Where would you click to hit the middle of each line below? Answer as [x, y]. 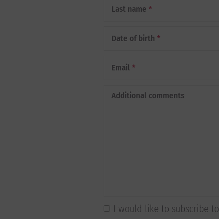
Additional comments [148, 96]
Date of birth [133, 38]
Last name [129, 9]
